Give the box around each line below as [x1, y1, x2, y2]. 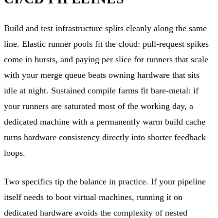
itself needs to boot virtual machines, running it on [4, 192, 182, 202]
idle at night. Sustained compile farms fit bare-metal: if [4, 85, 199, 95]
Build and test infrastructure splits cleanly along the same [4, 23, 207, 33]
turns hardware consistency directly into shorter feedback [4, 132, 206, 142]
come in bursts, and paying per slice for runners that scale [4, 54, 208, 64]
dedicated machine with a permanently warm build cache [4, 116, 205, 127]
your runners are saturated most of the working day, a [4, 101, 193, 111]
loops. [4, 147, 25, 158]
